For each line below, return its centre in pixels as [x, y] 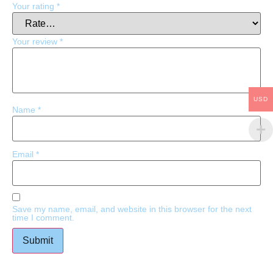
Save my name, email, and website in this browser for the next [132, 209]
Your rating [34, 6]
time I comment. [43, 218]
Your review [36, 42]
